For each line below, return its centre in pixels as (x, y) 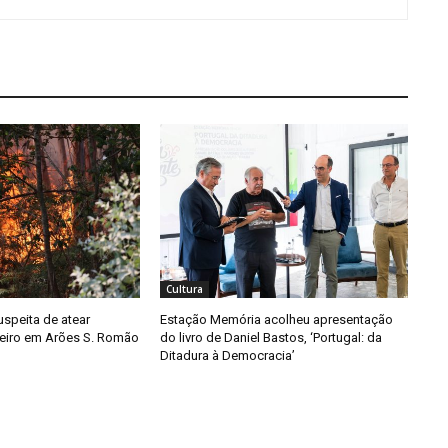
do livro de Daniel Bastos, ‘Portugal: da (270, 337)
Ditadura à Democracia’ (227, 355)
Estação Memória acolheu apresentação (276, 319)
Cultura (184, 288)
